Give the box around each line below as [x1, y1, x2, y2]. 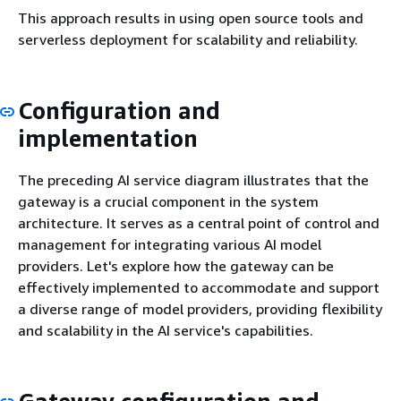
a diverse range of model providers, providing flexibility [18, 300, 382, 319]
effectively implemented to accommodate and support [18, 278, 380, 297]
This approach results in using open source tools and [18, 8, 363, 27]
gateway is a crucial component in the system [18, 192, 319, 211]
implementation [18, 124, 198, 152]
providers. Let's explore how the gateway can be [18, 257, 334, 276]
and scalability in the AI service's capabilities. [18, 321, 313, 340]
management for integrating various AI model [18, 235, 321, 254]
